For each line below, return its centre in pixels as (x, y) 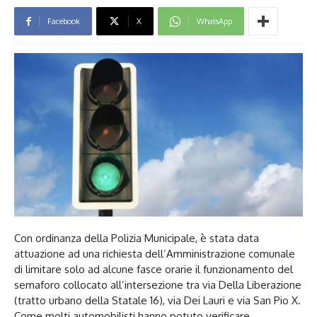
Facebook (64, 22)
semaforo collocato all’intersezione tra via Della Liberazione (158, 284)
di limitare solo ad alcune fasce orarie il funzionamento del (154, 269)
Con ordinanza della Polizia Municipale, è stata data (137, 238)
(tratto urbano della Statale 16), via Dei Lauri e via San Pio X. (157, 300)
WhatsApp (214, 22)
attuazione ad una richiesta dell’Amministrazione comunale (155, 253)
